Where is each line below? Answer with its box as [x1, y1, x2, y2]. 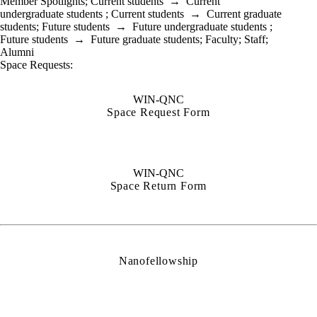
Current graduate [207, 8, 282, 21]
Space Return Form [110, 180, 207, 192]
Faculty [205, 33, 238, 46]
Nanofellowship [118, 255, 199, 267]
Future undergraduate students [132, 21, 267, 33]
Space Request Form [107, 106, 210, 119]
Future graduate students [91, 33, 200, 46]
